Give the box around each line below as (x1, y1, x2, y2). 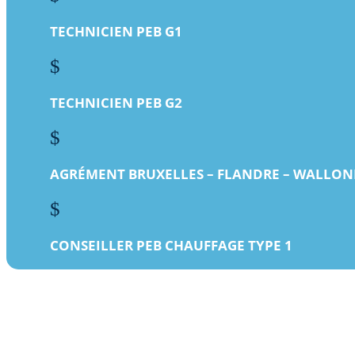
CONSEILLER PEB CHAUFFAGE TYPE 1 (50, 236, 292, 255)
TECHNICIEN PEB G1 (50, 22, 182, 41)
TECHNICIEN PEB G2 (50, 94, 182, 113)
